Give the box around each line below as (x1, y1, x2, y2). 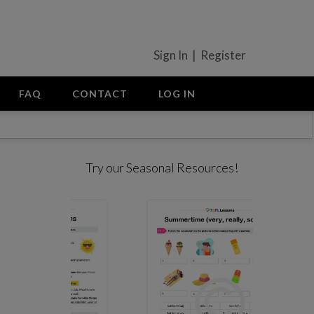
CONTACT (72, 87, 128, 100)
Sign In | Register (153, 48, 246, 62)
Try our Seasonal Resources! (86, 160, 239, 175)
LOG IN (158, 87, 196, 100)
